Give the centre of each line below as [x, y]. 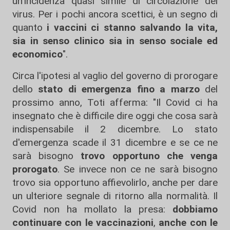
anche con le [187, 223]
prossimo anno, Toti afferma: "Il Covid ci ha [115, 103]
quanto [30, 28]
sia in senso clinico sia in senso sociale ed [115, 41]
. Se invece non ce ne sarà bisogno [138, 169]
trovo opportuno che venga [146, 156]
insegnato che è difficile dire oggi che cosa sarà [115, 116]
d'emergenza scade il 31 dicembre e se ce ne [115, 143]
